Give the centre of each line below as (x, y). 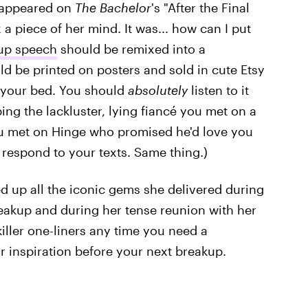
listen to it (218, 90)
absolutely (157, 90)
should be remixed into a (131, 49)
